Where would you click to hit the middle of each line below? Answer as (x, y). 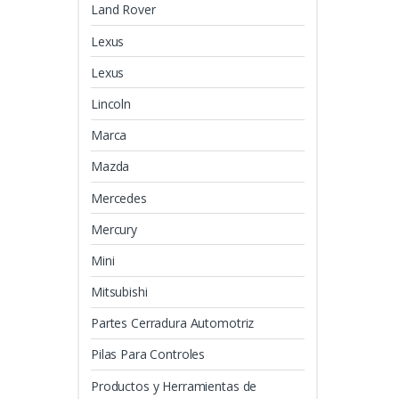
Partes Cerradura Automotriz (173, 323)
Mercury (114, 229)
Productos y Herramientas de (174, 386)
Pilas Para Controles (148, 354)
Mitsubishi (119, 292)
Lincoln (111, 103)
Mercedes (119, 198)
